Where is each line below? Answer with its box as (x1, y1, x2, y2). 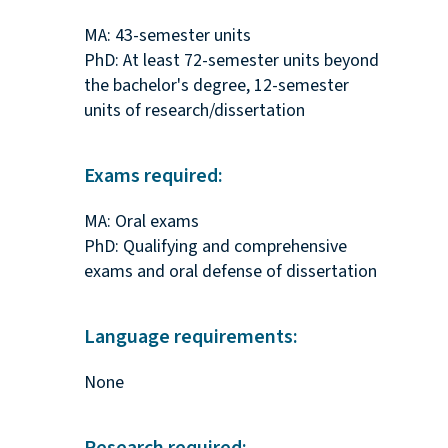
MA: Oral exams (83, 209, 199, 235)
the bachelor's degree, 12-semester (83, 73, 349, 99)
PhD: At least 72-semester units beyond (83, 48, 379, 74)
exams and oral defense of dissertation (83, 259, 377, 285)
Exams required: (83, 162, 223, 191)
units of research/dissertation (83, 98, 305, 124)
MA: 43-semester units (83, 23, 251, 49)
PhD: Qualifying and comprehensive (83, 234, 347, 260)
